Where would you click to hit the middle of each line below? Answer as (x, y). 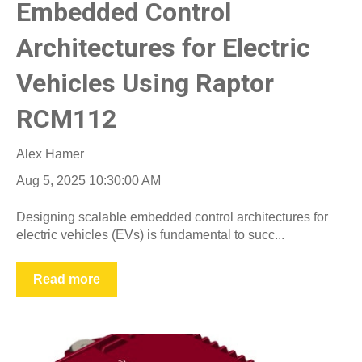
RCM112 (66, 119)
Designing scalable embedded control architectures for (172, 217)
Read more (67, 280)
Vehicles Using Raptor (145, 83)
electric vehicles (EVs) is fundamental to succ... (150, 234)
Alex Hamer (50, 154)
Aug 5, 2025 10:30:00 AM (88, 181)
